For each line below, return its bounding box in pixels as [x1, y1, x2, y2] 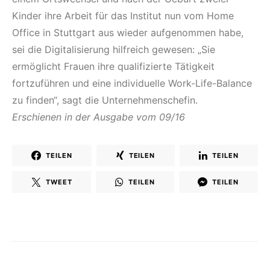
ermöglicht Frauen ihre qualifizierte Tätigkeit [12, 60, 215, 73]
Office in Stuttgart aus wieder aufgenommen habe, [12, 27, 243, 39]
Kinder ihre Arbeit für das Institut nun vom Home [12, 10, 234, 22]
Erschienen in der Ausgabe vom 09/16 [12, 111, 185, 124]
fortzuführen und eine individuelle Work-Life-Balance [12, 77, 252, 90]
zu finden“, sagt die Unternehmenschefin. [12, 94, 198, 107]
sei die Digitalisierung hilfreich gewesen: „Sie [12, 43, 215, 56]
